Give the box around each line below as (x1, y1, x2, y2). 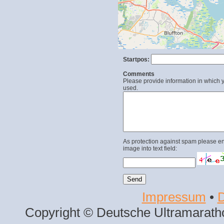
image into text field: (123, 144, 177, 152)
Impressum (141, 189, 206, 204)
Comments (123, 70, 155, 77)
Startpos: (123, 55, 150, 63)
